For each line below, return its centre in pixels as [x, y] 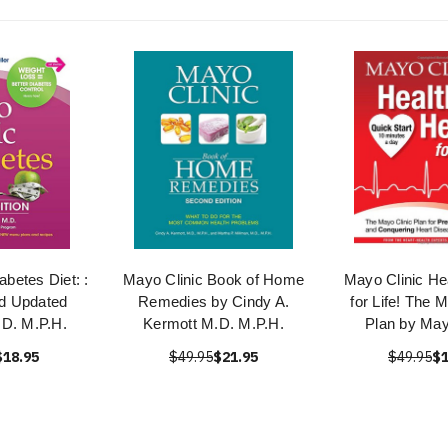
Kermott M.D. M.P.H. [213, 323]
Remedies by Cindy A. [213, 301]
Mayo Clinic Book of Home [213, 279]
